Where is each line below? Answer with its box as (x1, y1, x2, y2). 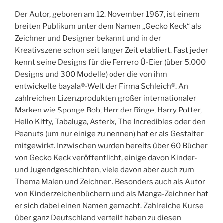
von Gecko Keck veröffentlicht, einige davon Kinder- (15, 153, 197, 163)
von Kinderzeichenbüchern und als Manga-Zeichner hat (15, 189, 208, 199)
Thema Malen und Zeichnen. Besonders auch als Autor (15, 177, 205, 187)
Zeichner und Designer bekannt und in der (15, 34, 161, 43)
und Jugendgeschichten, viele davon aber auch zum (15, 165, 194, 175)
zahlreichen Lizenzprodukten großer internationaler (15, 94, 196, 103)
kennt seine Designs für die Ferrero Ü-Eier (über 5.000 (15, 58, 206, 67)
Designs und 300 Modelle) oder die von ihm (15, 70, 167, 79)
